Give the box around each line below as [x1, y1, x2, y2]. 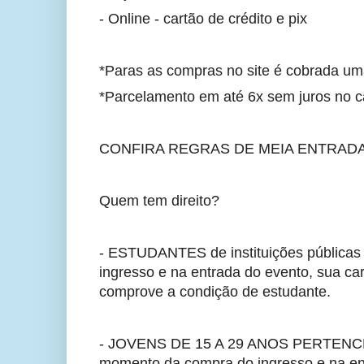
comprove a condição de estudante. [99, 284, 339, 301]
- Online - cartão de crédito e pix [99, 11, 307, 28]
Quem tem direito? [99, 193, 219, 210]
